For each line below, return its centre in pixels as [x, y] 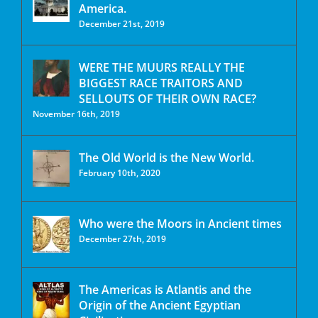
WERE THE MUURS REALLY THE [162, 67]
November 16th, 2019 [76, 114]
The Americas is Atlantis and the [165, 290]
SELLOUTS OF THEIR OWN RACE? [168, 99]
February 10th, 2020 [120, 173]
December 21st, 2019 [122, 24]
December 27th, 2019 [122, 239]
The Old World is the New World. [166, 158]
